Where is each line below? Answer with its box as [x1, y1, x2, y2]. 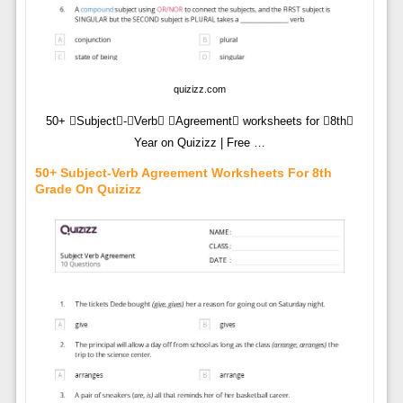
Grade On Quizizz [34, 181, 141, 196]
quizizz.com [173, 83, 226, 94]
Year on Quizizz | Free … [133, 135, 265, 149]
